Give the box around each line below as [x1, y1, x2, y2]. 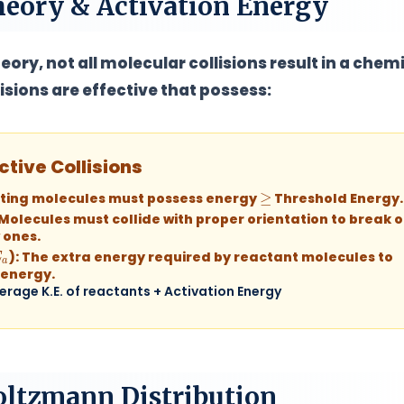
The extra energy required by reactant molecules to [18, 247, 393, 266]
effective [82, 78, 158, 101]
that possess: [158, 78, 271, 101]
